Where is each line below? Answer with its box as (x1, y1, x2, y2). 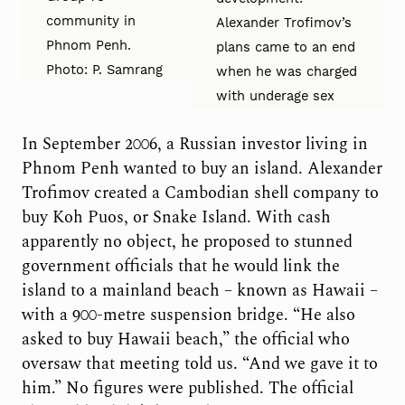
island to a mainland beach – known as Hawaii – (21, 278, 378, 303)
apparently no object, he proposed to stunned (21, 229, 353, 254)
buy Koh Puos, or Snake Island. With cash (21, 204, 331, 230)
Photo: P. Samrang (46, 61, 164, 78)
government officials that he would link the (21, 253, 340, 278)
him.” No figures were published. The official (21, 375, 353, 400)
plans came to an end (216, 38, 356, 55)
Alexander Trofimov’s (216, 14, 353, 31)
